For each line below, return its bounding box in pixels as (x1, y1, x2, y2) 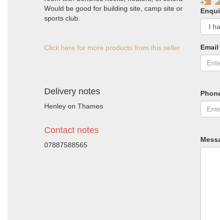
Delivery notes (44, 86, 100, 96)
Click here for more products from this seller (44, 44, 180, 52)
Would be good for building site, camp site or (44, 4, 183, 12)
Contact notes (44, 125, 99, 135)
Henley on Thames (44, 102, 103, 110)
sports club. (44, 14, 80, 22)
